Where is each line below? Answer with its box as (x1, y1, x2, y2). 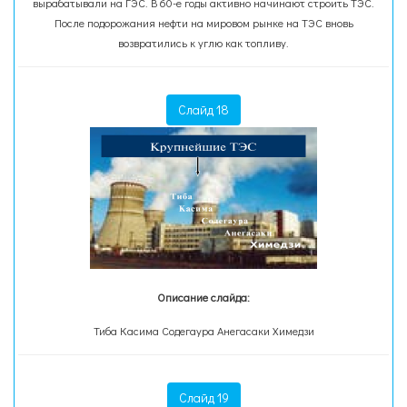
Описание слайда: (157, 290, 250, 304)
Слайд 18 (178, 101, 229, 118)
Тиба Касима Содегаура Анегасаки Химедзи (93, 323, 314, 338)
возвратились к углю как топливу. (118, 35, 289, 50)
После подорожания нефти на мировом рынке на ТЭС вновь (54, 15, 353, 30)
